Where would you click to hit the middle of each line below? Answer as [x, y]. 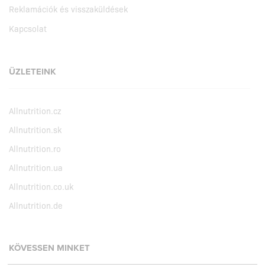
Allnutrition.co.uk [41, 186]
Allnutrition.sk [35, 129]
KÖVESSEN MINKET [49, 248]
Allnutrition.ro [35, 148]
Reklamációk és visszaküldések [68, 9]
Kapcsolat [28, 28]
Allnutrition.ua [36, 167]
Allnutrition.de [36, 205]
